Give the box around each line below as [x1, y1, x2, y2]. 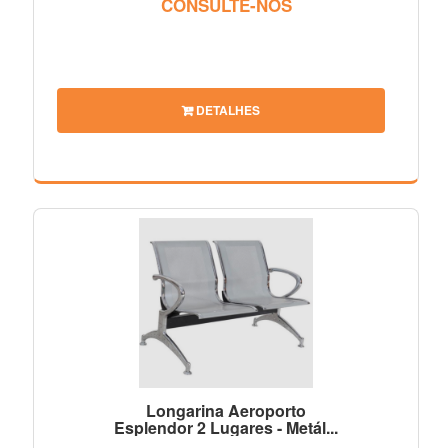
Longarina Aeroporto [146, 398, 306, 422]
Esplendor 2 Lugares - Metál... [114, 415, 338, 439]
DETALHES [193, 100, 260, 119]
